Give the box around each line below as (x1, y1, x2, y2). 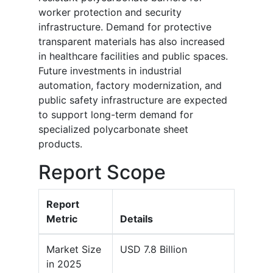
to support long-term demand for (38, 108, 193, 121)
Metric (46, 213, 77, 225)
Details (120, 213, 153, 225)
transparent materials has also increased (38, 35, 225, 48)
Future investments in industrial (38, 65, 182, 77)
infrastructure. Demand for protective (38, 21, 211, 34)
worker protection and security (38, 6, 182, 19)
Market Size (46, 243, 101, 256)
